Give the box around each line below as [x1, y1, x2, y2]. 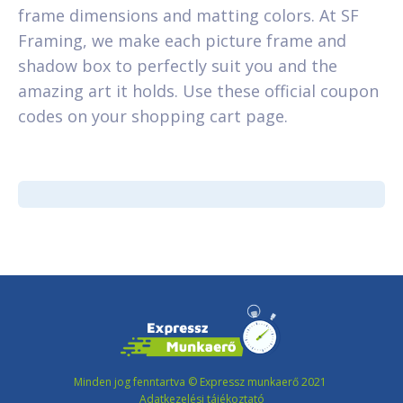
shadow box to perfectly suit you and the [18, 54, 337, 76]
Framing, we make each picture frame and [18, 29, 346, 51]
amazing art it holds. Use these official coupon [18, 79, 379, 102]
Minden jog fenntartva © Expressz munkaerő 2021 [74, 374, 329, 390]
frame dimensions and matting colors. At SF [18, 4, 359, 26]
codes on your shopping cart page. [18, 104, 288, 127]
